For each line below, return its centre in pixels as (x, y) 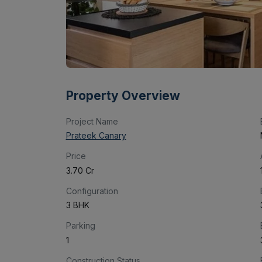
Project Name (92, 121)
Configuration (92, 191)
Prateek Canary (96, 136)
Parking (80, 226)
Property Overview (123, 95)
